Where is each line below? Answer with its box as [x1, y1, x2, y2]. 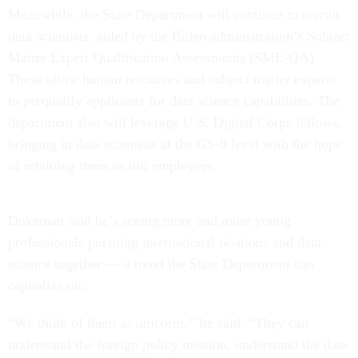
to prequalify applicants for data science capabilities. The [8, 93, 340, 109]
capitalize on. [8, 277, 86, 294]
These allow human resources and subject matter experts [8, 71, 336, 88]
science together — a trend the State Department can [8, 256, 314, 272]
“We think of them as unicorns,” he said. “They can [8, 315, 308, 332]
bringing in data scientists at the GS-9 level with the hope [8, 136, 342, 153]
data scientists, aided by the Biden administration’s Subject [8, 28, 350, 45]
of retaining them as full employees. [8, 157, 221, 174]
